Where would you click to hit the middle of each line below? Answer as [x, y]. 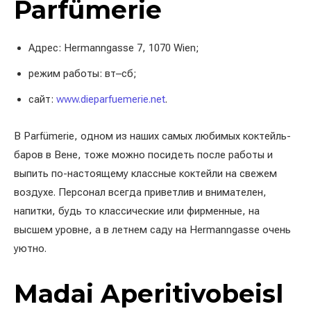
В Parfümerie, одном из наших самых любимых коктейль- [152, 136]
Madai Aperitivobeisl [149, 293]
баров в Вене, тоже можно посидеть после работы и [143, 154]
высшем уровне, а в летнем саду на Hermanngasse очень [152, 229]
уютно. [30, 248]
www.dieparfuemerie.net [111, 99]
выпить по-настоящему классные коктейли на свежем [145, 173]
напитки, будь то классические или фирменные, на [137, 211]
